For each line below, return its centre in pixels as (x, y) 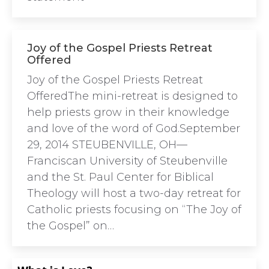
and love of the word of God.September (134, 128)
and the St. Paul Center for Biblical (120, 177)
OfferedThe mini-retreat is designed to (132, 96)
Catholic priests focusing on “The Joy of (134, 210)
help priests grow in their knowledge (128, 112)
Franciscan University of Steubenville (127, 161)
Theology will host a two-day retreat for (134, 193)
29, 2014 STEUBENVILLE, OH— (107, 145)
